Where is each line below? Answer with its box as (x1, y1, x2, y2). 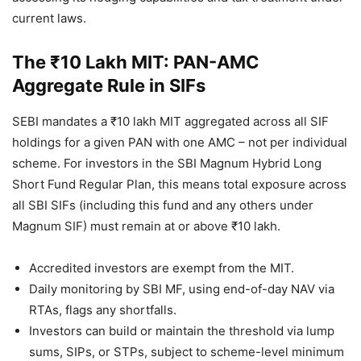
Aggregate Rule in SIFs (12, 75, 205, 97)
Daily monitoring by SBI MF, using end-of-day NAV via (29, 281, 334, 297)
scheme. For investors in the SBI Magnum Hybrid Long (12, 156, 322, 172)
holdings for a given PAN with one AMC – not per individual (12, 135, 347, 151)
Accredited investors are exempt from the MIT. (29, 260, 294, 276)
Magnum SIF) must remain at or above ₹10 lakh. (12, 218, 280, 234)
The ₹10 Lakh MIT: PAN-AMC (12, 52, 259, 73)
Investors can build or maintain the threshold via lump (29, 323, 334, 339)
